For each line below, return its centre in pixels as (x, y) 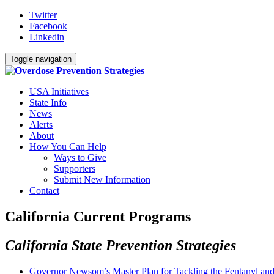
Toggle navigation (41, 59)
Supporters (75, 168)
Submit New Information (102, 180)
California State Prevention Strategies (120, 245)
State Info (48, 102)
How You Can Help (68, 146)
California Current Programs (98, 216)
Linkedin (47, 37)
